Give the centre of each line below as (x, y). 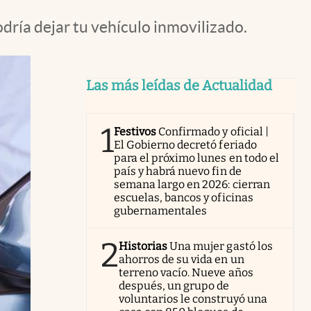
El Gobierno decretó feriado (185, 145)
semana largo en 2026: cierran (192, 184)
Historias (143, 246)
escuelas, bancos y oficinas (184, 197)
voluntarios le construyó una (193, 299)
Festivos (135, 132)
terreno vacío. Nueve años (186, 272)
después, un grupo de (174, 286)
